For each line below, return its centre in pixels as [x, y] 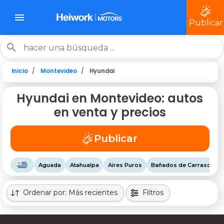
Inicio [20, 71]
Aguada [50, 165]
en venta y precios [110, 112]
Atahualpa [85, 165]
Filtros [153, 192]
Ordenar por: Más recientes [70, 192]
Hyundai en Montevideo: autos [110, 98]
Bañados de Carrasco [183, 165]
